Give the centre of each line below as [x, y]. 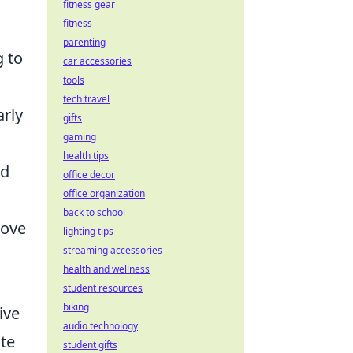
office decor [89, 175]
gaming [80, 137]
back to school [94, 212]
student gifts [90, 345]
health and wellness [106, 269]
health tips [86, 156]
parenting [84, 42]
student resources [103, 288]
